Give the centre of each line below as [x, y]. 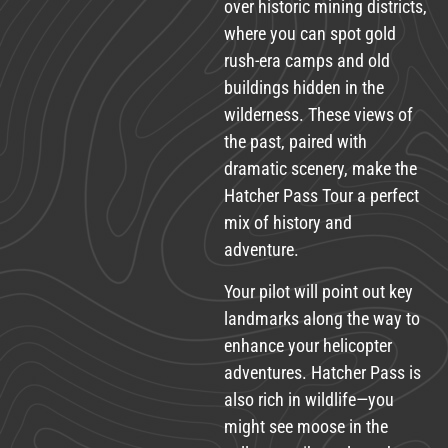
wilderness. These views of [318, 115]
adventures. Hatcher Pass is [322, 372]
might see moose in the [306, 426]
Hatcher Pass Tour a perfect [321, 196]
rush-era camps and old [307, 61]
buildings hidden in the [304, 88]
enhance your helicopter [308, 345]
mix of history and [288, 223]
